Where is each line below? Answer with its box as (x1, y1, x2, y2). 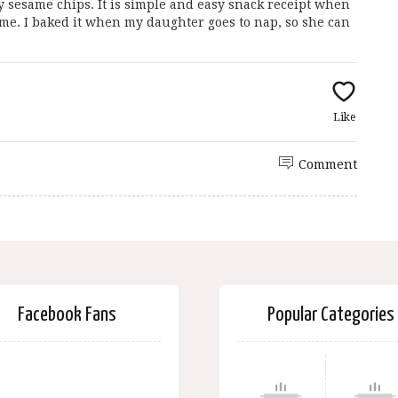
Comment (298, 156, 357, 171)
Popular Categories (267, 305, 394, 325)
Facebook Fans (18, 305, 117, 325)
